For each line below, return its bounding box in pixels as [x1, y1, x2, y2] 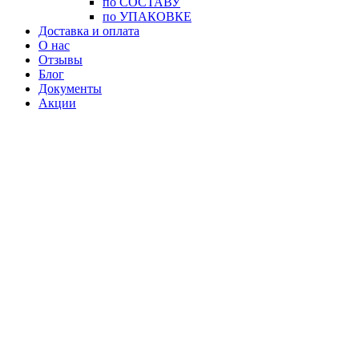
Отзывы [38, 53, 83, 67]
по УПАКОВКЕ [103, 10, 192, 23]
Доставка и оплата [38, 24, 139, 38]
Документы [38, 82, 102, 95]
